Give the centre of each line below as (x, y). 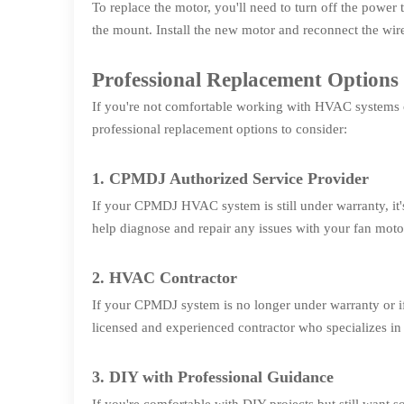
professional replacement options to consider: (220, 129)
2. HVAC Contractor (165, 278)
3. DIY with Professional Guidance (213, 377)
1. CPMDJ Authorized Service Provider (230, 179)
